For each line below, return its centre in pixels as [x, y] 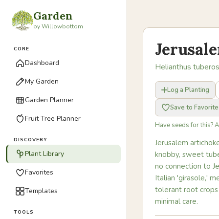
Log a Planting [188, 90]
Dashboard [42, 63]
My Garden [42, 81]
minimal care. [176, 201]
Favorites [39, 172]
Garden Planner [49, 100]
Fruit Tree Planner [53, 119]
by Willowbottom [58, 26]
